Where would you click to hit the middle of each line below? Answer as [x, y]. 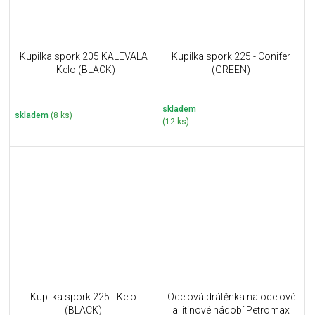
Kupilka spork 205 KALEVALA [83, 57]
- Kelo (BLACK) [83, 70]
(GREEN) [231, 70]
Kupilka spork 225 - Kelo [83, 297]
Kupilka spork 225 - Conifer [231, 57]
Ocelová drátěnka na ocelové [231, 297]
